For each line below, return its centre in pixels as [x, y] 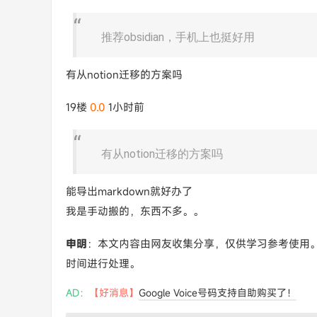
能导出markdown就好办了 [129, 191]
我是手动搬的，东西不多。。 [135, 211]
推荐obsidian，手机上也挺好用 [178, 37]
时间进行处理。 [103, 263]
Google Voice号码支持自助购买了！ [218, 293]
